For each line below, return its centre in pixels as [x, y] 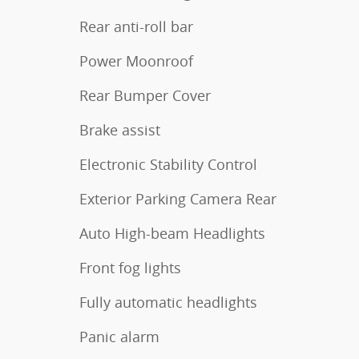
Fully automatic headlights [168, 302]
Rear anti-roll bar [136, 26]
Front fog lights [130, 267]
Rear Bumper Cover [145, 95]
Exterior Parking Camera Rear [178, 198]
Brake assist [120, 129]
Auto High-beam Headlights [172, 233]
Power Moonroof [136, 61]
